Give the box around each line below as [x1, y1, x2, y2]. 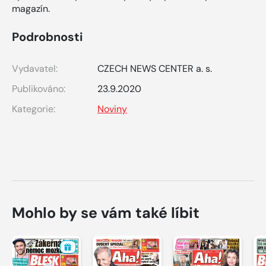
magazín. [12, 2, 50, 15]
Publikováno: [12, 82, 65, 95]
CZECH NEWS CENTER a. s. [97, 62, 212, 75]
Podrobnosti [12, 28, 83, 45]
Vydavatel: [12, 62, 58, 75]
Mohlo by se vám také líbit [12, 202, 199, 223]
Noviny [97, 102, 127, 115]
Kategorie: [12, 102, 55, 115]
